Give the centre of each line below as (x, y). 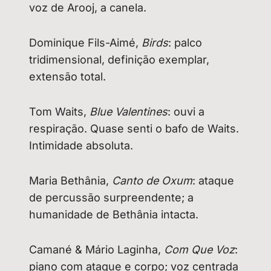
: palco (185, 43)
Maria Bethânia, (71, 181)
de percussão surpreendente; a (112, 198)
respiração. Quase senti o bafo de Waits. (134, 129)
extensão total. (68, 77)
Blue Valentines (129, 112)
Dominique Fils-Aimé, (86, 43)
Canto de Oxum (152, 181)
